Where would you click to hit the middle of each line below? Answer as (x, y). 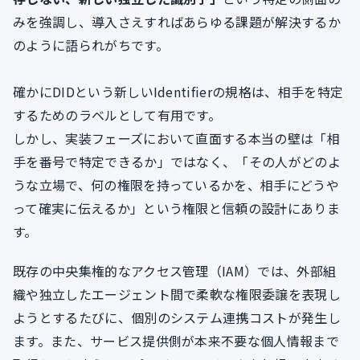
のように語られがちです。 (91, 45)
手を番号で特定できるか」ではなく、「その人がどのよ (177, 162)
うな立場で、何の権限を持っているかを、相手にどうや (176, 185)
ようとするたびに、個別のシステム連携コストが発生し (177, 318)
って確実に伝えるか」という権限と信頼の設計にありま (177, 209)
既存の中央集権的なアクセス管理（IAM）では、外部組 (175, 271)
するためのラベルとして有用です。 (117, 115)
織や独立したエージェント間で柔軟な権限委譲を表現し (177, 295)
